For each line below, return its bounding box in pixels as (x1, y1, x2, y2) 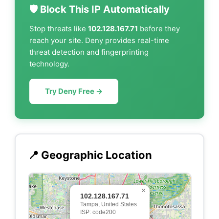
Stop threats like (29, 24, 88, 33)
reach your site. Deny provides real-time (29, 36, 169, 45)
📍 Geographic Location (27, 148, 152, 161)
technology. (29, 59, 69, 68)
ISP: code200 (80, 208, 116, 216)
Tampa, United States (80, 200, 137, 208)
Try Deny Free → (45, 87, 103, 96)
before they (138, 24, 180, 33)
